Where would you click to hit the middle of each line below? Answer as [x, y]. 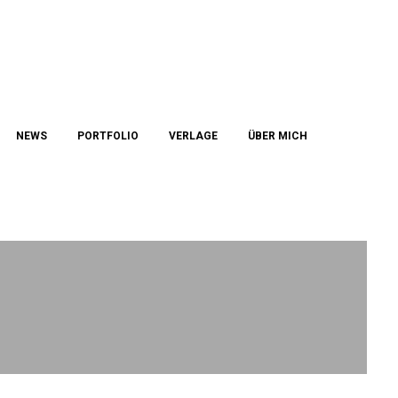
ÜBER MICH [278, 136]
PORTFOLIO [108, 136]
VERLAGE [193, 136]
